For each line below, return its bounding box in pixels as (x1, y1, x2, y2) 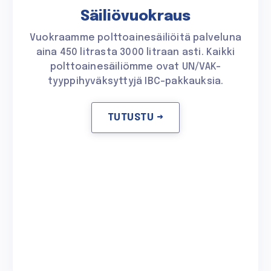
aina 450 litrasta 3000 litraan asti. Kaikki (36, 47, 235, 57)
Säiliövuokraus (80, 8, 191, 24)
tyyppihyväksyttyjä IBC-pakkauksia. (47, 76, 224, 87)
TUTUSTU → (107, 113, 164, 123)
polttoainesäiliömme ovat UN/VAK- (50, 61, 221, 72)
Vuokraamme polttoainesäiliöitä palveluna (29, 32, 241, 43)
